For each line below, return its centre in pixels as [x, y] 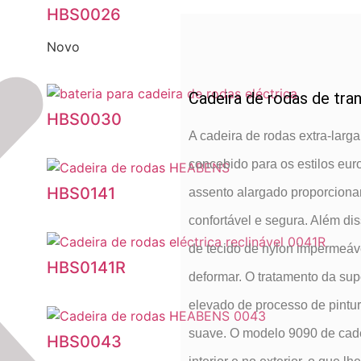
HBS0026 [83, 15]
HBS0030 [84, 120]
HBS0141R [86, 268]
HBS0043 [84, 342]
